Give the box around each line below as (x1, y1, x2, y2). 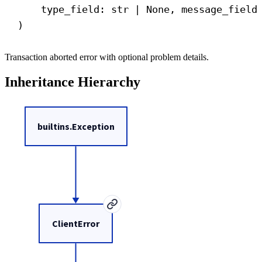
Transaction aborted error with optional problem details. (5, 52, 209, 63)
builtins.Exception (37, 120, 115, 132)
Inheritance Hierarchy (5, 74, 140, 90)
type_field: (40, 4, 111, 16)
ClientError (52, 217, 100, 229)
